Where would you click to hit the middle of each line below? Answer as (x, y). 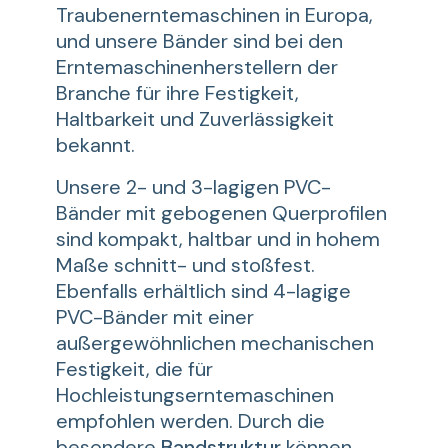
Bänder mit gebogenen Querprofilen (221, 213)
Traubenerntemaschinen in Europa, (214, 15)
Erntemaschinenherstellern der (197, 67)
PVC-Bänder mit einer (155, 317)
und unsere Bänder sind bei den (199, 41)
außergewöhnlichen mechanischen (215, 343)
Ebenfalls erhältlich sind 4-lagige (203, 291)
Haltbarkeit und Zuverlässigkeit (195, 119)
